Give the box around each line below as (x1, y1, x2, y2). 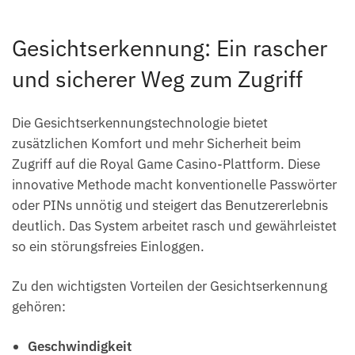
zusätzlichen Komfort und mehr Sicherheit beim (12, 135, 301, 153)
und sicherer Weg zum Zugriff (12, 63, 303, 94)
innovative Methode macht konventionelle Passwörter (12, 176, 337, 194)
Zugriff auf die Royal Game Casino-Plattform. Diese (12, 155, 320, 174)
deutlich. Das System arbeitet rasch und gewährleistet (12, 217, 337, 235)
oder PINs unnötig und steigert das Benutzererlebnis (12, 197, 328, 215)
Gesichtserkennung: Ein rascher (12, 32, 327, 63)
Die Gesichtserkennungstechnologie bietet (12, 114, 268, 132)
